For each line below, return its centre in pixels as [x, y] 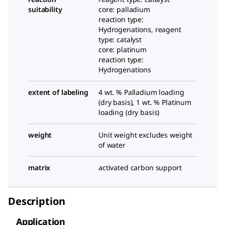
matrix [39, 168]
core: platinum [123, 50]
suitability [45, 10]
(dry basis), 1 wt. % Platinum [145, 102]
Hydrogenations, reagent [140, 30]
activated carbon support [140, 168]
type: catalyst [120, 40]
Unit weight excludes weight [146, 135]
